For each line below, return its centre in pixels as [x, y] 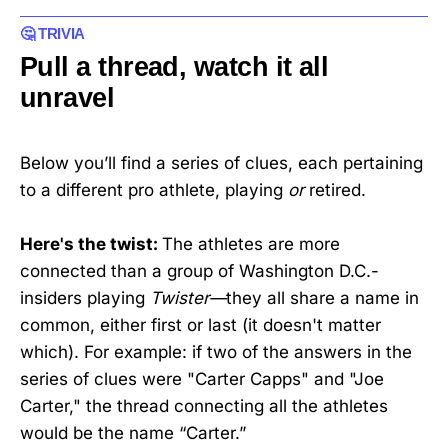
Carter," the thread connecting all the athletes [204, 406]
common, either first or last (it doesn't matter [200, 325]
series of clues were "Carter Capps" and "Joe [202, 379]
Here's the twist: [91, 244]
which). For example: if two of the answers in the [216, 352]
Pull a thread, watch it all [174, 66]
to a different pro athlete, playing [154, 189]
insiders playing [85, 298]
